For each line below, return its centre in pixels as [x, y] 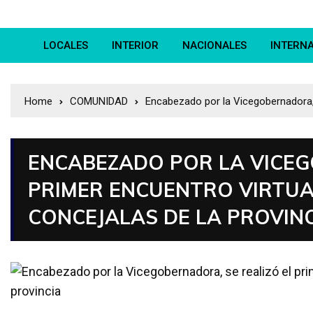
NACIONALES [214, 46]
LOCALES [66, 46]
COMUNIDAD [99, 102]
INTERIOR [135, 46]
